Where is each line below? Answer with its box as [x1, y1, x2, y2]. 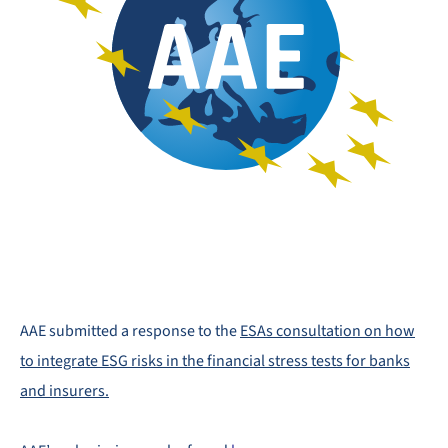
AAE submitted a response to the [20, 320, 240, 342]
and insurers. [20, 380, 109, 402]
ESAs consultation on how [240, 320, 415, 342]
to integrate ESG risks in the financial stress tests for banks [20, 350, 410, 372]
